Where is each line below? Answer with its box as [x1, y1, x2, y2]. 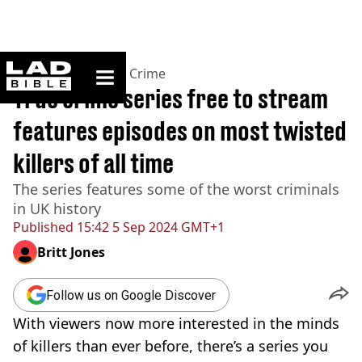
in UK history [13, 199, 101, 218]
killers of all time [13, 148, 174, 179]
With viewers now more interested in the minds [13, 314, 339, 333]
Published [13, 218, 74, 236]
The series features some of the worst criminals [13, 179, 339, 199]
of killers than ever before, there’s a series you [13, 336, 328, 356]
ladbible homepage [70, 61, 167, 74]
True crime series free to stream [13, 83, 328, 114]
